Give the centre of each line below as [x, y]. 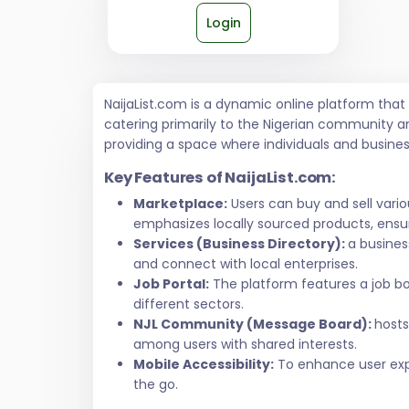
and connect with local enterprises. [246, 264]
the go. [156, 385]
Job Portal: [171, 284]
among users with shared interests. [245, 345]
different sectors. [189, 304]
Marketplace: [180, 204]
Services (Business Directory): [241, 244]
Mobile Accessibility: [204, 365]
